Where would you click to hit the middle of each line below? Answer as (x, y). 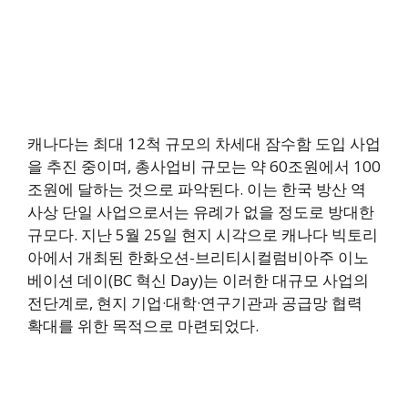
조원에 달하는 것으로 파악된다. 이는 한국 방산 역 (197, 189)
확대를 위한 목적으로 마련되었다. (143, 326)
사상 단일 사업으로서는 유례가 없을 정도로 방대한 (201, 212)
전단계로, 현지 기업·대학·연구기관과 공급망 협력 (195, 303)
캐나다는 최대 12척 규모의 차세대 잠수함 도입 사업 (204, 144)
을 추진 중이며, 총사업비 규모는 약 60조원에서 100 (204, 167)
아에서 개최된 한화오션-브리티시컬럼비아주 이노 (198, 258)
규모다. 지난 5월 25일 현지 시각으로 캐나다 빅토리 (203, 235)
